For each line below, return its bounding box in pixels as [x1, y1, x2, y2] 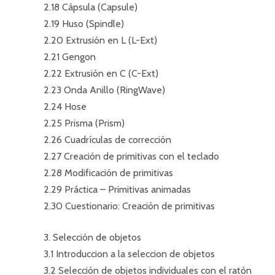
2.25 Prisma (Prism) [44, 117, 125, 129]
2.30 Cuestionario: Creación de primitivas [44, 200, 215, 212]
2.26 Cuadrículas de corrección [44, 134, 171, 145]
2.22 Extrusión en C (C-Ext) [44, 68, 158, 79]
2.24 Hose [44, 101, 87, 112]
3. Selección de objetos [44, 231, 141, 243]
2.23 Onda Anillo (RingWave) [44, 84, 165, 96]
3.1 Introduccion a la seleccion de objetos [44, 248, 215, 260]
